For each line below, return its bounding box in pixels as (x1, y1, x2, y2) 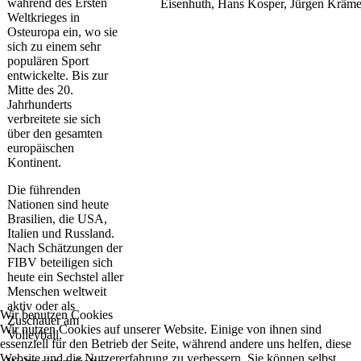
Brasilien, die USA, (7, 212, 107, 226)
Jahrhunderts (7, 98, 72, 112)
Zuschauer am (7, 313, 79, 328)
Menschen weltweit (7, 284, 106, 299)
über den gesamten (7, 127, 102, 141)
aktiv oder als (7, 299, 75, 313)
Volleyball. (7, 328, 62, 342)
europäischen (7, 141, 74, 156)
